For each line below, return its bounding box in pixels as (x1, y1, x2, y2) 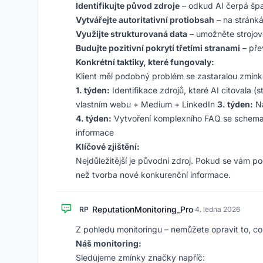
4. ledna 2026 (195, 205, 240, 214)
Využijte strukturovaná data (76, 29, 187, 39)
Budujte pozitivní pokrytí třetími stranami (76, 43, 240, 53)
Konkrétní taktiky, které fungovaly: (76, 57, 214, 67)
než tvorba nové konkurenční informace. (76, 170, 231, 180)
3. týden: (217, 99, 253, 109)
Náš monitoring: (76, 238, 141, 248)
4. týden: (76, 113, 112, 123)
